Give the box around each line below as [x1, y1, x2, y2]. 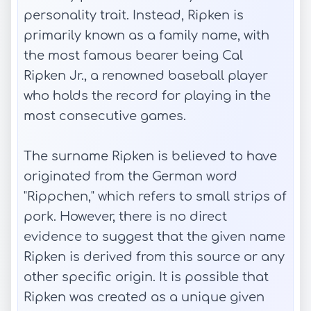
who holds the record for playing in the [24, 89, 271, 103]
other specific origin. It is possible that [24, 270, 269, 284]
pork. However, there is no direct [24, 210, 227, 224]
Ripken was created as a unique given [24, 290, 264, 304]
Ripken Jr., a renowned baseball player [24, 69, 268, 83]
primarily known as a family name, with [24, 28, 269, 42]
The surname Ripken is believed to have [24, 149, 277, 163]
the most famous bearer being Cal [24, 49, 243, 62]
